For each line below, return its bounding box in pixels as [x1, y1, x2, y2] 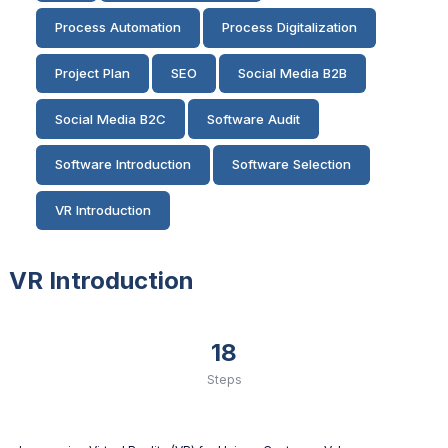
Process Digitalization [222, 19, 357, 36]
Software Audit [207, 110, 300, 127]
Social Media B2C [55, 110, 166, 127]
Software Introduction [55, 156, 191, 173]
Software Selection [232, 156, 351, 173]
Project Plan [55, 65, 130, 82]
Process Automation [55, 19, 181, 36]
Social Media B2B [238, 65, 347, 82]
